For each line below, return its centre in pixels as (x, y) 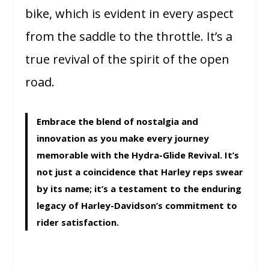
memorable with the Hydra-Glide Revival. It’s (138, 155)
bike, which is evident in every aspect (130, 13)
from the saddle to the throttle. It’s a (129, 36)
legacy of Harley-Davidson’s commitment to (137, 205)
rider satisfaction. (78, 222)
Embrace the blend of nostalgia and (118, 121)
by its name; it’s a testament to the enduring (139, 188)
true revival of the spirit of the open (128, 59)
